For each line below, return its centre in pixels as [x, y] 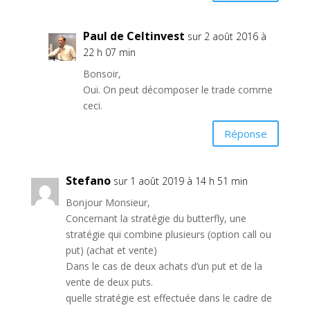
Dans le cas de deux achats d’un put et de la [164, 266]
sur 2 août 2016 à [227, 36]
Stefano [88, 181]
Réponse [246, 133]
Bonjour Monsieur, [108, 202]
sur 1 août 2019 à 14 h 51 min [180, 181]
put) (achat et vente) [111, 250]
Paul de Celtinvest [134, 36]
